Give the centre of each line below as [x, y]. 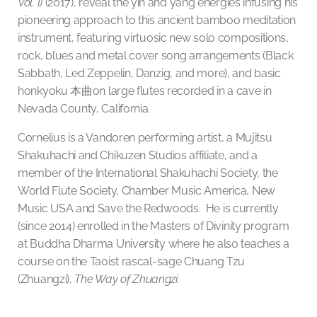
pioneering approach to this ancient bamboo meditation [157, 20]
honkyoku [44, 91]
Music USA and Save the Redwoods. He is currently [148, 208]
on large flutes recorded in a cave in [182, 91]
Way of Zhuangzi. [136, 279]
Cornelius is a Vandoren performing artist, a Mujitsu [145, 137]
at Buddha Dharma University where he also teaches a [154, 243]
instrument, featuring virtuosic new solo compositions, [153, 38]
